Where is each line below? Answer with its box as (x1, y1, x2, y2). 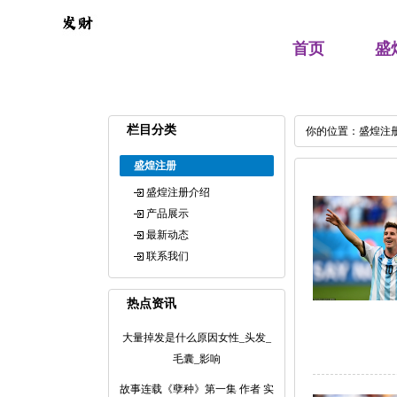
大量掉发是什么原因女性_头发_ (122, 331, 271, 344)
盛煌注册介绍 (146, 186, 210, 198)
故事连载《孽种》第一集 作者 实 (120, 383, 274, 395)
